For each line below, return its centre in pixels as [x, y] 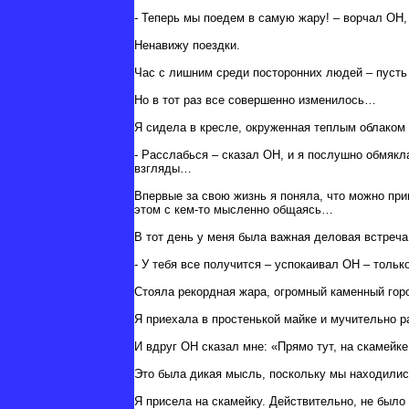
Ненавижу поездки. [187, 46]
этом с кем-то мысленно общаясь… [234, 210]
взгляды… [163, 169]
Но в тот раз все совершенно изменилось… [255, 100]
